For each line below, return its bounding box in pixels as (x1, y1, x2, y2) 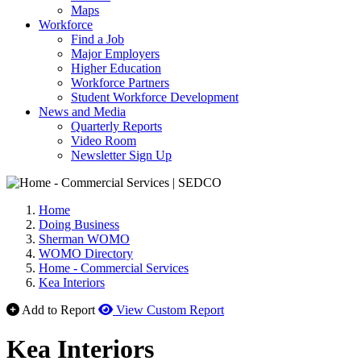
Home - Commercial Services (39, 261, 189, 275)
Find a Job (71, 32, 124, 46)
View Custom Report (116, 303, 224, 317)
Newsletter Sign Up (71, 148, 172, 162)
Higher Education (71, 61, 161, 75)
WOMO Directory (39, 247, 133, 260)
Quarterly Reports (71, 119, 162, 133)
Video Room (71, 134, 136, 147)
